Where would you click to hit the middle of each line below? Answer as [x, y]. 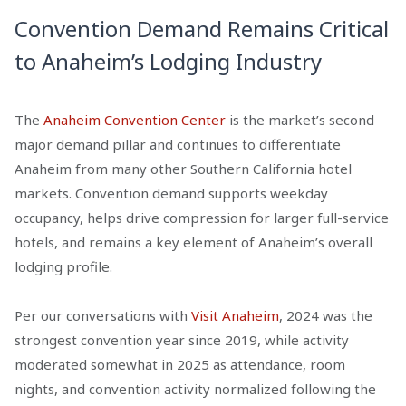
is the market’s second [300, 119]
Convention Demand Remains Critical [202, 28]
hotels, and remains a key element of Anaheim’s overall [193, 242]
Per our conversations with [103, 315]
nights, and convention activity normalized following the [195, 388]
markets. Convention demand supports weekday [171, 193]
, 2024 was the [326, 315]
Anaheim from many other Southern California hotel [183, 168]
